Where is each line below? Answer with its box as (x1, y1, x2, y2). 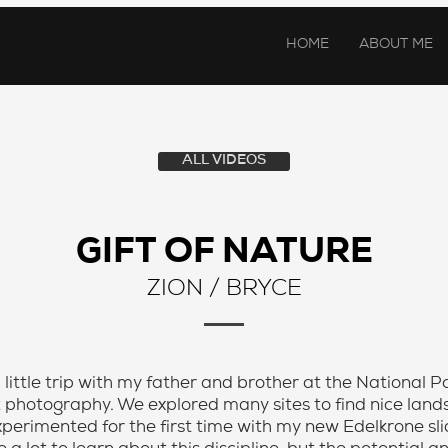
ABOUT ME (359, 38, 433, 52)
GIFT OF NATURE (75, 237, 373, 272)
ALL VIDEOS (182, 154, 266, 168)
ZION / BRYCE (146, 279, 302, 302)
